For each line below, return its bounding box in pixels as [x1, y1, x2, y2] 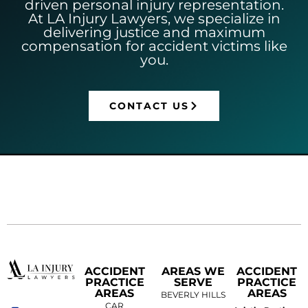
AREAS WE [162, 264, 225, 278]
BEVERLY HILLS [161, 289, 226, 300]
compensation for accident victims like [21, 37, 287, 54]
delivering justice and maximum [43, 23, 265, 41]
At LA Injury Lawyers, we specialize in [27, 10, 280, 27]
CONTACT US [109, 99, 189, 112]
